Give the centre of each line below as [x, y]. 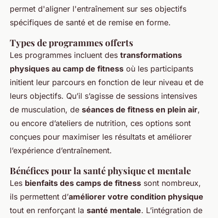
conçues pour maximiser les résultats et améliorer [101, 137]
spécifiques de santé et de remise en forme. [90, 23]
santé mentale [114, 210]
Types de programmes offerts [72, 43]
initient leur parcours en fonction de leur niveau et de [107, 82]
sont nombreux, [171, 183]
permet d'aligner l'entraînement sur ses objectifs [98, 9]
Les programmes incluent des [65, 55]
